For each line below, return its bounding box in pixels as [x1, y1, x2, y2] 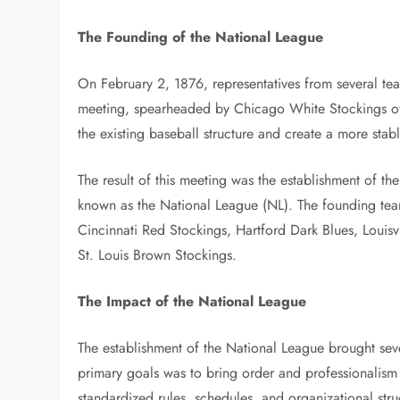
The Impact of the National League [78, 290, 307, 312]
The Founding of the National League [78, 26, 324, 47]
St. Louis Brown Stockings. [78, 244, 237, 265]
